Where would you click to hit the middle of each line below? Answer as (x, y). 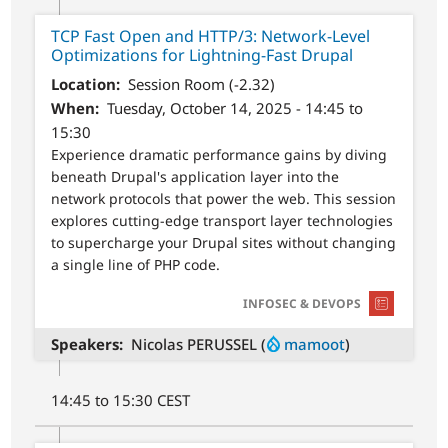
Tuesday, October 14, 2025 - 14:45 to (234, 107)
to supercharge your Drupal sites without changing (224, 242)
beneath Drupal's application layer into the (195, 176)
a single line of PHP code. (136, 264)
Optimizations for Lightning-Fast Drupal (202, 55)
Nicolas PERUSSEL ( (198, 344)
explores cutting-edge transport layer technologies (222, 220)
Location (84, 83)
